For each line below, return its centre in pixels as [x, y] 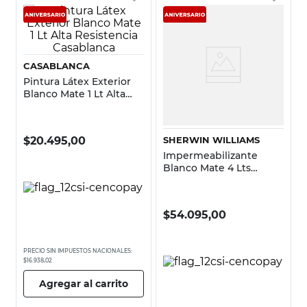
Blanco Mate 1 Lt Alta [74, 94]
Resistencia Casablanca [81, 106]
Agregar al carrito [84, 283]
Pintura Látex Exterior [77, 81]
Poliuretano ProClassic [218, 180]
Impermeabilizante [210, 155]
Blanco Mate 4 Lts [207, 168]
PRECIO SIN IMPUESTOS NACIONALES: [78, 250]
